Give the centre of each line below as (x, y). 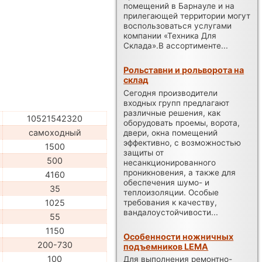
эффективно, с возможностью (182, 142)
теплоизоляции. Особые (171, 192)
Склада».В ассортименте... (176, 45)
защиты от (144, 152)
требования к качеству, (170, 202)
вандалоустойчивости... (171, 212)
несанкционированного (170, 162)
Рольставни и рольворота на (184, 70)
